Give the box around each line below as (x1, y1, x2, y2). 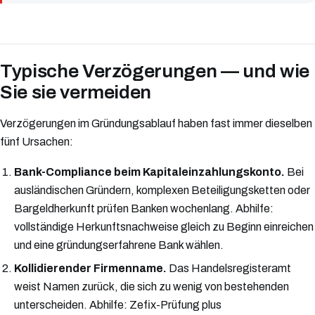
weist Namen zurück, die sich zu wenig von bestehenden (14, 281, 289, 293)
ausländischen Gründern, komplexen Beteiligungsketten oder (14, 184, 310, 196)
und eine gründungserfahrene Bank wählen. (14, 238, 224, 251)
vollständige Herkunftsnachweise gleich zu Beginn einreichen (14, 220, 314, 233)
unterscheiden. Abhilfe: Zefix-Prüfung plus (14, 299, 221, 311)
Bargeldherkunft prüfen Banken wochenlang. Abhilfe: (14, 202, 274, 214)
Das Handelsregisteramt (167, 262, 291, 275)
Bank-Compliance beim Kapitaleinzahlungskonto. (14, 165, 285, 178)
